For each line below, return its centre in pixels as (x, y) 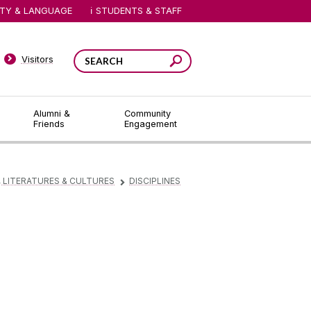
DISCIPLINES (155, 181)
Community (148, 114)
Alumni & (51, 114)
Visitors (37, 59)
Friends (49, 124)
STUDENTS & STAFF (139, 10)
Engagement (151, 124)
